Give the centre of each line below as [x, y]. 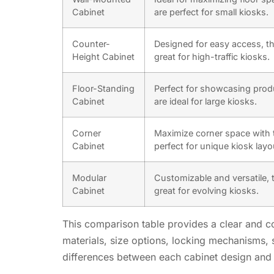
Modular [89, 177]
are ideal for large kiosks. [206, 101]
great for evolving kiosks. [206, 190]
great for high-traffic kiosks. [212, 56]
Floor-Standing [103, 88]
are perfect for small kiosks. [211, 12]
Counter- [91, 43]
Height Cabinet [103, 56]
